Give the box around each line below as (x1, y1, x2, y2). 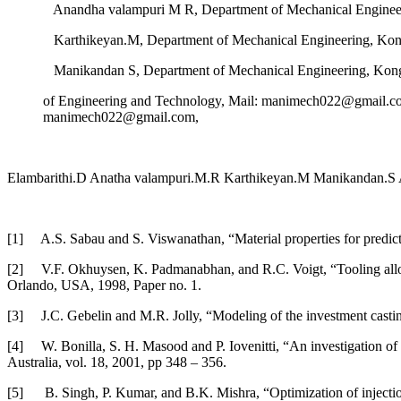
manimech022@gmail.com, (43, 108, 199, 124)
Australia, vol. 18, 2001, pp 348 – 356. (7, 354, 226, 370)
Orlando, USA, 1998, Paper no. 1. (7, 277, 201, 293)
